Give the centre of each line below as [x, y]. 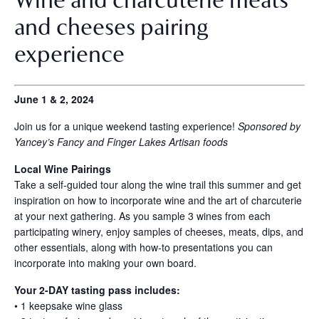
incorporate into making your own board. [107, 263]
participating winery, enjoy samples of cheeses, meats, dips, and [159, 232]
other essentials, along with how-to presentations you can [143, 247]
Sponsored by [269, 126]
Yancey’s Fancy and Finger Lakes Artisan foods [121, 142]
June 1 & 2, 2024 [54, 99]
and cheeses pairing [111, 27]
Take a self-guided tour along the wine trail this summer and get [158, 185]
